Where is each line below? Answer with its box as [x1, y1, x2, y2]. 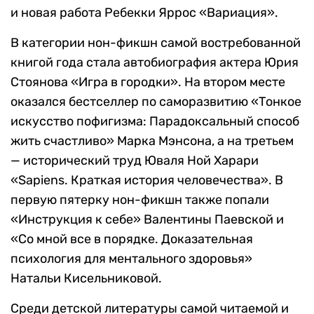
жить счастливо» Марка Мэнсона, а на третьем [11, 133, 294, 149]
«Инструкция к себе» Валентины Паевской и [11, 212, 284, 228]
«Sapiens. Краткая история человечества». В [11, 172, 283, 189]
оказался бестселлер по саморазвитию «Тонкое [11, 94, 301, 110]
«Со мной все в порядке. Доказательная [11, 231, 253, 247]
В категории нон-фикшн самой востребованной [11, 35, 301, 51]
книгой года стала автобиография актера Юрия [11, 55, 299, 71]
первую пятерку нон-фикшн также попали [11, 192, 269, 208]
